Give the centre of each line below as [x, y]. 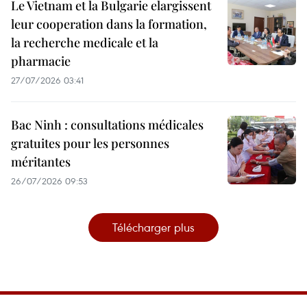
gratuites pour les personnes [90, 144]
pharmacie [41, 61]
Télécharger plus [153, 228]
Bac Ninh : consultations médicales [107, 125]
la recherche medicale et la [85, 43]
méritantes [41, 162]
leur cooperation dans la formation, [109, 24]
